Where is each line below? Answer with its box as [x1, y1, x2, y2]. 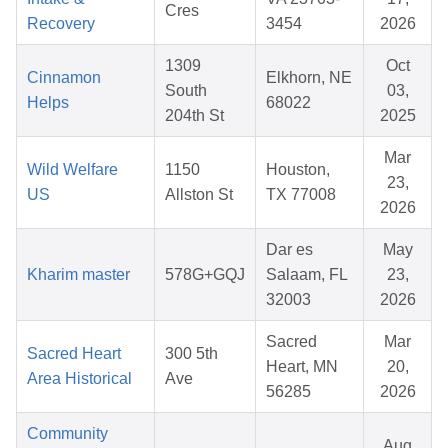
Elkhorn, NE [266, 69, 352, 87]
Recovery [27, 15, 95, 33]
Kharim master [27, 266, 130, 284]
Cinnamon [27, 69, 101, 87]
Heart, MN [266, 358, 338, 376]
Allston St [165, 186, 233, 204]
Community [27, 425, 108, 443]
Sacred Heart [27, 345, 121, 363]
